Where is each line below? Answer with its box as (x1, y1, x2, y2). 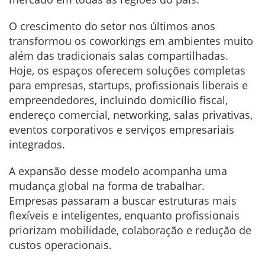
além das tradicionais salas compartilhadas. (9, 49, 228, 63)
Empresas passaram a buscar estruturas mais (9, 193, 237, 208)
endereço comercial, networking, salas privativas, (9, 108, 253, 122)
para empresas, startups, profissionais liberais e (9, 78, 248, 93)
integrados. (9, 137, 65, 152)
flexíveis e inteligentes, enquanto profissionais (9, 208, 240, 223)
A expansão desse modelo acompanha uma (9, 164, 227, 179)
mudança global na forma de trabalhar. (9, 179, 205, 193)
